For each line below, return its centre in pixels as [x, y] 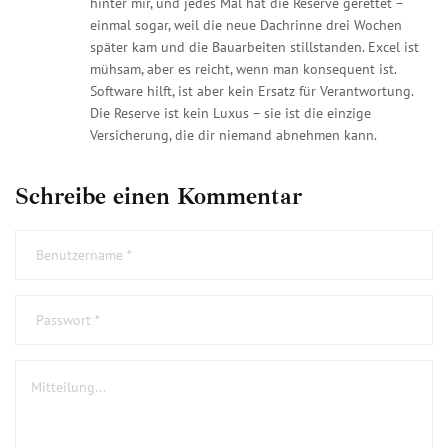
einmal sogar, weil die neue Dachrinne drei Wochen [246, 24]
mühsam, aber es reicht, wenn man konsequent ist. [243, 68]
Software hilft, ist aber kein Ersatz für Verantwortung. [251, 90]
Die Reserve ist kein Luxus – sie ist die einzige [230, 112]
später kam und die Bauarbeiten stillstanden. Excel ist [254, 46]
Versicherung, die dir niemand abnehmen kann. [233, 134]
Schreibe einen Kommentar [158, 195]
